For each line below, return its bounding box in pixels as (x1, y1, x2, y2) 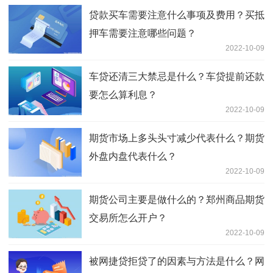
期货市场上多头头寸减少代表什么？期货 (89, 133, 264, 144)
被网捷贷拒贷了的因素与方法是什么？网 (89, 256, 264, 267)
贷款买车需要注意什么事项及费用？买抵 (89, 10, 264, 21)
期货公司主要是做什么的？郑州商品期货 (89, 194, 264, 205)
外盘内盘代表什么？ (89, 151, 177, 162)
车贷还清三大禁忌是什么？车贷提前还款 (89, 71, 264, 82)
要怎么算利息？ (89, 90, 157, 101)
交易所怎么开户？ (89, 213, 167, 224)
